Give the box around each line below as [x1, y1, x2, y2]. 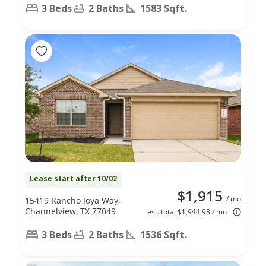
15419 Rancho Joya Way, [25, 194, 120, 206]
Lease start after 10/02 [30, 173, 117, 183]
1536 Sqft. [140, 227, 187, 241]
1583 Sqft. [140, 1, 187, 15]
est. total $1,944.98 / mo [147, 206, 227, 217]
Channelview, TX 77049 [25, 205, 116, 217]
